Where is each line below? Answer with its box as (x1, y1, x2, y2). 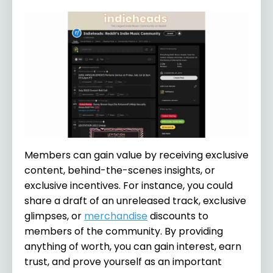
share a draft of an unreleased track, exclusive (24, 193, 246, 208)
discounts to (147, 208, 208, 223)
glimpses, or (24, 208, 84, 223)
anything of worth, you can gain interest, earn (24, 239, 241, 253)
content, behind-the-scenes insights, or (24, 163, 215, 177)
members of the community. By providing (24, 224, 223, 238)
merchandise (84, 208, 147, 223)
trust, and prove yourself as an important (24, 254, 222, 269)
